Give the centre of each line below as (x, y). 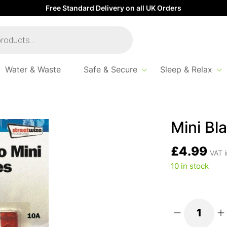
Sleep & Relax (186, 71)
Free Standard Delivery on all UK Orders (113, 9)
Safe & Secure (110, 71)
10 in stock (190, 167)
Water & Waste (33, 71)
